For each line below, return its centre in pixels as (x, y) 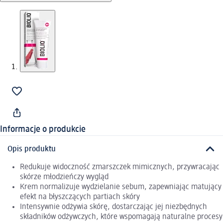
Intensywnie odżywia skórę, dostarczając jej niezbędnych (113, 207)
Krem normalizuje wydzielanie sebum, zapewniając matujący (121, 187)
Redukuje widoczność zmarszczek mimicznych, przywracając (120, 167)
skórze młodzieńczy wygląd (64, 177)
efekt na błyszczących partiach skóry (80, 197)
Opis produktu (32, 149)
